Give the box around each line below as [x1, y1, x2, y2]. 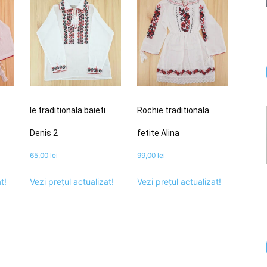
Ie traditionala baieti [29, 105, 105, 116]
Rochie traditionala [136, 105, 209, 116]
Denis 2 [29, 128, 58, 138]
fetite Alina [136, 128, 179, 138]
